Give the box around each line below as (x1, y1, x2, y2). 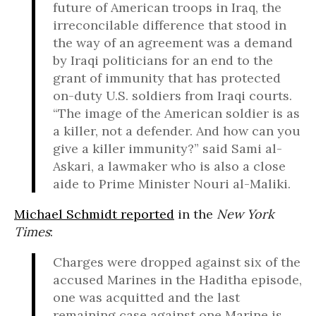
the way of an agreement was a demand (53, 35, 293, 51)
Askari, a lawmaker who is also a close (53, 158, 286, 174)
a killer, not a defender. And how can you (53, 123, 300, 139)
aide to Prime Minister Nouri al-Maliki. (53, 176, 291, 192)
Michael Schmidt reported (14, 206, 174, 222)
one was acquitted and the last (53, 289, 240, 305)
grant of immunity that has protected (53, 70, 281, 86)
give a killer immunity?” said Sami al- (53, 140, 282, 157)
